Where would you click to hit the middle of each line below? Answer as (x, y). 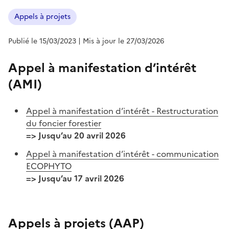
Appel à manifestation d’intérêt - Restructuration (122, 111)
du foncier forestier (64, 123)
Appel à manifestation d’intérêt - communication (123, 154)
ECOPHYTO (49, 166)
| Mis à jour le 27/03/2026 (121, 41)
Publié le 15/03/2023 (42, 41)
